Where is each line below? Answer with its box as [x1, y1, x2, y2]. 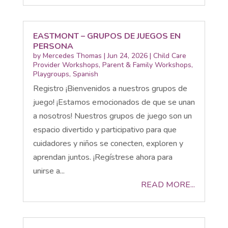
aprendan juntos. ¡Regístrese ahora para [33, 151, 173, 163]
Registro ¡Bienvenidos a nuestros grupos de [33, 82, 187, 94]
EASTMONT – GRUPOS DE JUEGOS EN [33, 30, 181, 42]
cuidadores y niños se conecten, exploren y [33, 137, 183, 149]
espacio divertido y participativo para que [33, 124, 177, 135]
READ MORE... [141, 179, 195, 190]
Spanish [72, 69, 98, 79]
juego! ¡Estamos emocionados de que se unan [33, 96, 195, 108]
